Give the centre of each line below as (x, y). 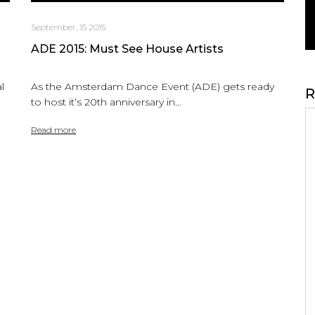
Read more (53, 129)
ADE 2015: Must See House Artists (127, 49)
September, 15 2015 (68, 27)
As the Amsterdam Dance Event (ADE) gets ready (153, 86)
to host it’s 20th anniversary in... (106, 102)
